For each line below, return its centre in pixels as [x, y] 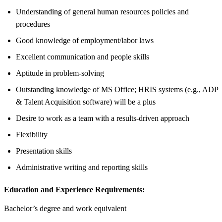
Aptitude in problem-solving [60, 73]
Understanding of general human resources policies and [102, 11]
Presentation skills [44, 151]
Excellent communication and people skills [83, 56]
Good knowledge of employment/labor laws [85, 40]
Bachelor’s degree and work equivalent [65, 208]
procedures [33, 24]
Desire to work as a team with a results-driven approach [103, 118]
